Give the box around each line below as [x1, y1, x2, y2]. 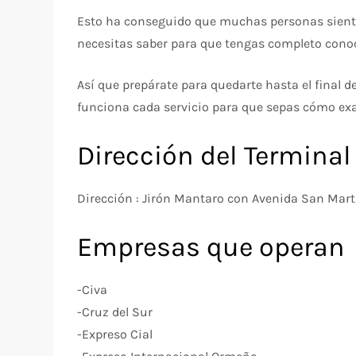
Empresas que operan [77, 230, 346, 263]
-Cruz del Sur [77, 304, 153, 319]
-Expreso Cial [77, 326, 153, 342]
